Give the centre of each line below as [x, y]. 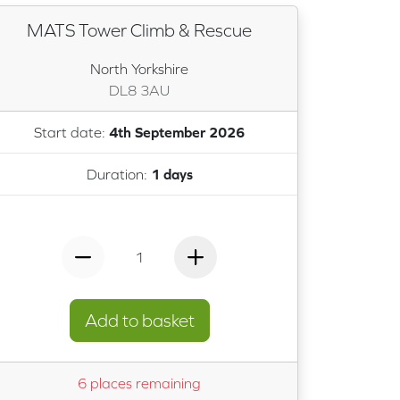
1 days [171, 175]
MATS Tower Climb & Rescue [139, 30]
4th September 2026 [177, 132]
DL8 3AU [139, 90]
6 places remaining [139, 383]
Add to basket [139, 320]
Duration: [118, 175]
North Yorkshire [139, 68]
